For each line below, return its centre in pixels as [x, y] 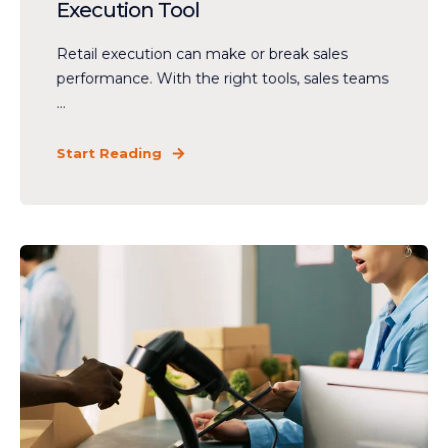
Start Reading [109, 153]
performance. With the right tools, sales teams [222, 78]
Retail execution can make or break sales [202, 54]
